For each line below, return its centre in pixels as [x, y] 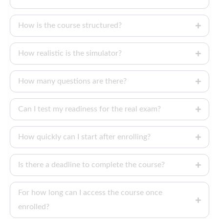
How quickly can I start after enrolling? [84, 137]
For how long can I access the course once [90, 193]
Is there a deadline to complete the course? [91, 165]
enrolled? [34, 207]
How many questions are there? [72, 81]
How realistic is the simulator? [70, 54]
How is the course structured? [70, 26]
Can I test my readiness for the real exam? [89, 109]
